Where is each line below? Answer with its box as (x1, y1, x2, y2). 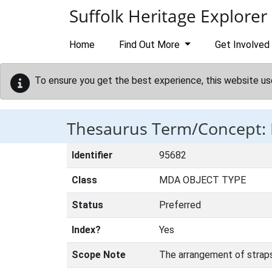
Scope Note (72, 249, 126, 260)
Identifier (72, 149, 113, 161)
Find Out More (119, 39, 182, 50)
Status (72, 199, 103, 211)
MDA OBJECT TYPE (159, 174, 246, 186)
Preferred (159, 199, 201, 211)
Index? (72, 224, 101, 236)
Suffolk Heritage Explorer (69, 4, 267, 27)
